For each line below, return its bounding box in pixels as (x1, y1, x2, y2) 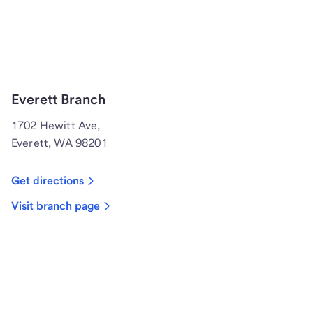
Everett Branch (11, 91, 105, 108)
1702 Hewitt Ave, (11, 119, 101, 133)
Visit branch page (11, 199, 100, 213)
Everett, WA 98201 (11, 136, 108, 150)
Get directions (11, 174, 84, 188)
